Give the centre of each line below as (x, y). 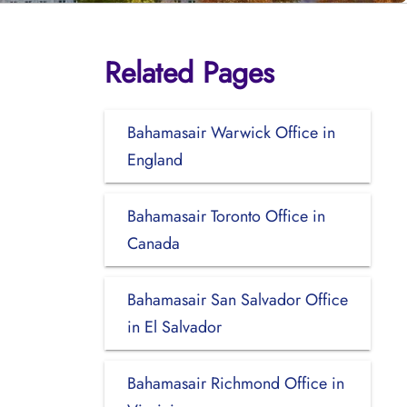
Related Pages (189, 72)
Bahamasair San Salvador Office (237, 299)
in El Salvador (174, 327)
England (154, 159)
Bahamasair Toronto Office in (226, 216)
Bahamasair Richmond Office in (235, 383)
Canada (153, 243)
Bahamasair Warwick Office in (231, 132)
